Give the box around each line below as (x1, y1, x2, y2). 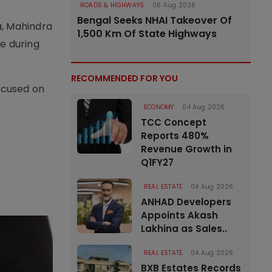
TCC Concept (141, 116, 206, 129)
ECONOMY (144, 103, 174, 112)
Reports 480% (141, 129, 209, 142)
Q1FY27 (141, 156, 174, 169)
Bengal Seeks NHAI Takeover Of (77, 13, 232, 27)
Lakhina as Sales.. (141, 222, 227, 235)
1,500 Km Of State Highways (77, 27, 217, 41)
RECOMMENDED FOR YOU (71, 72, 178, 84)
